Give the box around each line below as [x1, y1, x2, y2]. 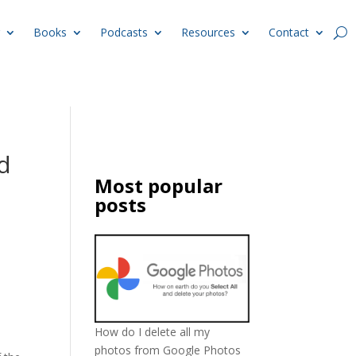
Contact [269, 25, 309, 40]
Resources [181, 25, 235, 40]
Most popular [95, 172, 223, 199]
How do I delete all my [95, 323, 211, 339]
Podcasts [100, 25, 148, 40]
